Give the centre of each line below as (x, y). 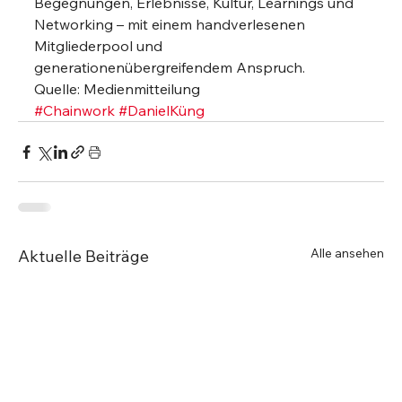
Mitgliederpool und (100, 46)
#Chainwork (75, 110)
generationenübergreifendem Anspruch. (170, 67)
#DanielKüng (162, 110)
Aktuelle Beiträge (84, 256)
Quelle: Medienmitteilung (118, 89)
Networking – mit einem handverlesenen (172, 24)
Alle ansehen (347, 253)
